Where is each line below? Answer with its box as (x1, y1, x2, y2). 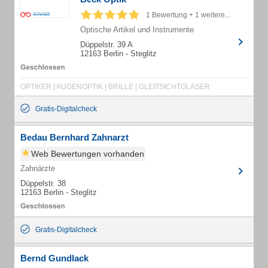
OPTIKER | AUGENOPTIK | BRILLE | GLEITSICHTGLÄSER (20, 83, 210, 91)
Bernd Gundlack (20, 253, 89, 263)
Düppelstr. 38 (20, 179, 66, 188)
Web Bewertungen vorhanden (31, 149, 144, 159)
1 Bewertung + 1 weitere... (146, 11, 230, 19)
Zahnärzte (20, 164, 55, 173)
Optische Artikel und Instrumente (80, 25, 194, 34)
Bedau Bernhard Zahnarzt (20, 132, 129, 142)
